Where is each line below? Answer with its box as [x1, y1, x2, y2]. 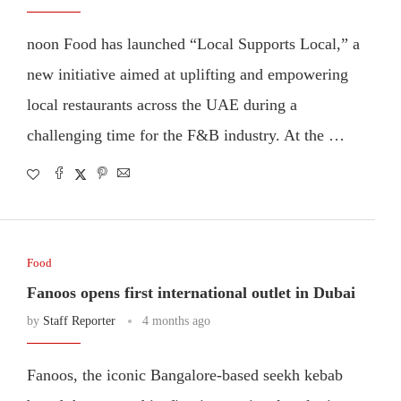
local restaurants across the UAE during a [26, 95, 297, 114]
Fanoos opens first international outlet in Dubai [26, 283, 355, 302]
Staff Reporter [42, 313, 115, 328]
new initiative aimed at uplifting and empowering [26, 64, 348, 83]
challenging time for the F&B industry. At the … [26, 125, 345, 144]
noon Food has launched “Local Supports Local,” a [26, 34, 360, 53]
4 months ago [141, 313, 210, 328]
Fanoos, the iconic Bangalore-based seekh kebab [26, 365, 343, 384]
